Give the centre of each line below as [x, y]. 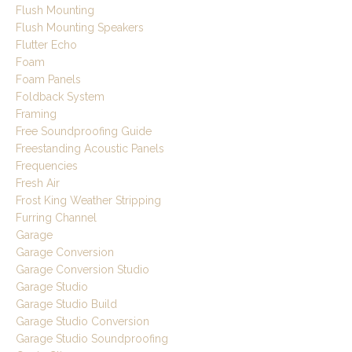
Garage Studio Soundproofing [92, 339]
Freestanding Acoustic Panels [90, 149]
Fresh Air [38, 183]
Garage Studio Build [66, 304]
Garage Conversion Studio [82, 270]
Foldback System [60, 97]
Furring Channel [56, 218]
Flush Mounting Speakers [80, 28]
